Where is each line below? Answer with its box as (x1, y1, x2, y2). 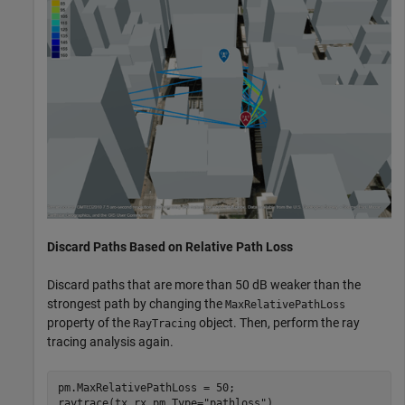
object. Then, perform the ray (196, 315, 360, 330)
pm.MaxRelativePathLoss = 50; (57, 381, 235, 395)
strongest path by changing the (47, 296, 225, 311)
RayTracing (133, 316, 196, 330)
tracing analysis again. (47, 334, 174, 349)
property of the (47, 315, 133, 330)
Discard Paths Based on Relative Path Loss (47, 239, 293, 254)
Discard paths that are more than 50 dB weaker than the (47, 277, 361, 292)
